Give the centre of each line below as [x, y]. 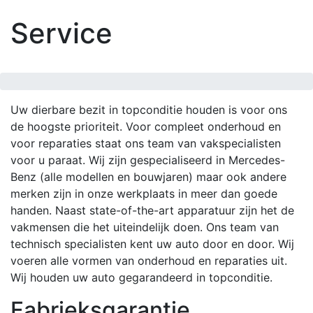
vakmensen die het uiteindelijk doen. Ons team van [145, 227]
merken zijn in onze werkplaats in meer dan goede [144, 194]
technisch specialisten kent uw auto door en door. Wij [152, 244]
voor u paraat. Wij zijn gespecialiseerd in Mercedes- [148, 160]
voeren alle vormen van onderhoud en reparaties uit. [149, 261]
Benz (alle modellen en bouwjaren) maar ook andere [148, 177]
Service [61, 33]
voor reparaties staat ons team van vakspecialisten [146, 143]
